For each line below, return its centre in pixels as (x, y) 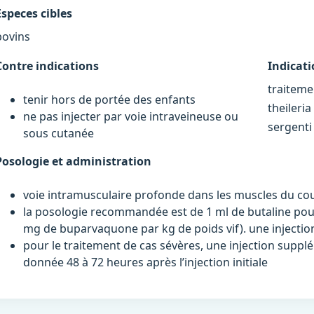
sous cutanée (59, 133)
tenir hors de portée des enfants (109, 100)
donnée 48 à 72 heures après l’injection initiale (145, 262)
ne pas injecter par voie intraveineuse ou (131, 116)
